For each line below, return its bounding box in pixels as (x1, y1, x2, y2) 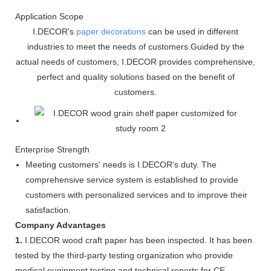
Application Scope (15, 11, 83, 21)
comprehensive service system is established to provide (25, 174, 238, 184)
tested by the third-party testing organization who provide (15, 250, 233, 260)
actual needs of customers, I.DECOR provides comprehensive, (16, 56, 255, 67)
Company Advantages (15, 220, 106, 230)
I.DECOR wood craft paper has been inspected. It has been (22, 235, 252, 245)
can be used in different (146, 26, 238, 36)
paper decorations (76, 26, 146, 36)
